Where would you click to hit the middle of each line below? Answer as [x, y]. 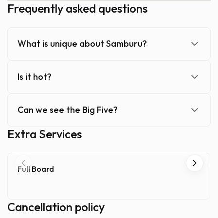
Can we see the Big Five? [68, 110]
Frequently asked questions [77, 8]
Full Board [36, 169]
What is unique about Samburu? [82, 44]
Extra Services [45, 134]
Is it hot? [35, 77]
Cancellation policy [56, 207]
